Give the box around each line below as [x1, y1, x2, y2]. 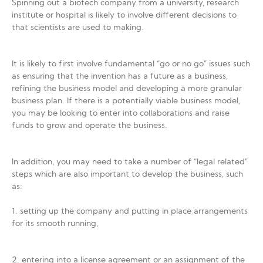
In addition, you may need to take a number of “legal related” [12, 158, 248, 167]
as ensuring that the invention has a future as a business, [12, 72, 228, 81]
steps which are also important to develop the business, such [12, 170, 243, 179]
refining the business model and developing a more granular [12, 85, 242, 93]
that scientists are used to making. [12, 23, 144, 32]
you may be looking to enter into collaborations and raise [12, 109, 230, 118]
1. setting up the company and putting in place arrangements [12, 207, 248, 216]
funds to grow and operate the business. [12, 122, 167, 130]
